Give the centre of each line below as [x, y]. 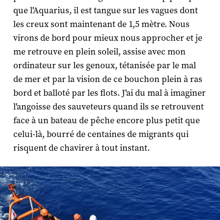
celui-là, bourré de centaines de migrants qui [101, 134]
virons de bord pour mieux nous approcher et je [108, 38]
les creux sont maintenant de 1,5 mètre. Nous [101, 24]
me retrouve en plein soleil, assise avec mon [99, 52]
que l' [23, 10]
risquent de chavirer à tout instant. [81, 148]
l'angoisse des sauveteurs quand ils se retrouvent [108, 107]
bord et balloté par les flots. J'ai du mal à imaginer [109, 93]
